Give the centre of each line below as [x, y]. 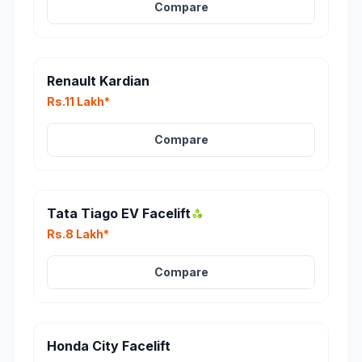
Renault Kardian [98, 81]
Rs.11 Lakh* [78, 101]
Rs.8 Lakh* [78, 234]
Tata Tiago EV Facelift [119, 213]
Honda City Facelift [109, 346]
